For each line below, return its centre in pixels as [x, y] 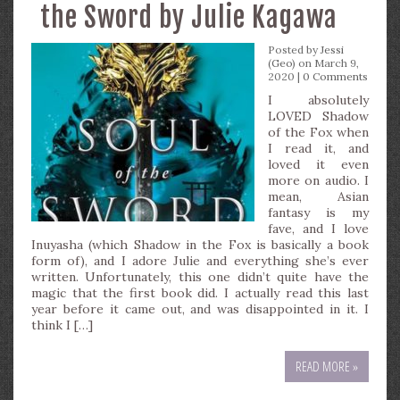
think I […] [62, 325]
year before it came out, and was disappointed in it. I [200, 309]
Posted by [294, 50]
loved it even [318, 164]
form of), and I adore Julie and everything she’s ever [200, 261]
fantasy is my [318, 212]
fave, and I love [318, 229]
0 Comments [335, 76]
